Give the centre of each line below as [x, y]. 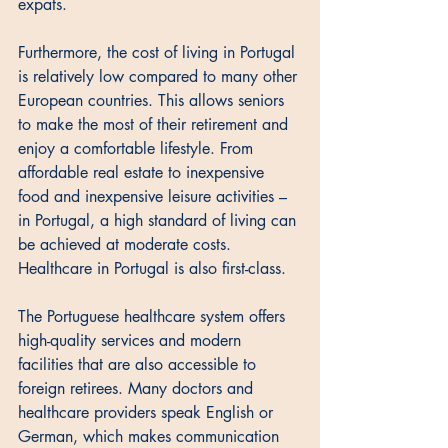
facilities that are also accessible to [139, 364]
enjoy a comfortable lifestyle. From [138, 148]
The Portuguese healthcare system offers [154, 316]
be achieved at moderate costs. [127, 244]
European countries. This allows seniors [153, 100]
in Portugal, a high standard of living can [159, 220]
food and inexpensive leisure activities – [155, 196]
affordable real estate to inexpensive [143, 172]
